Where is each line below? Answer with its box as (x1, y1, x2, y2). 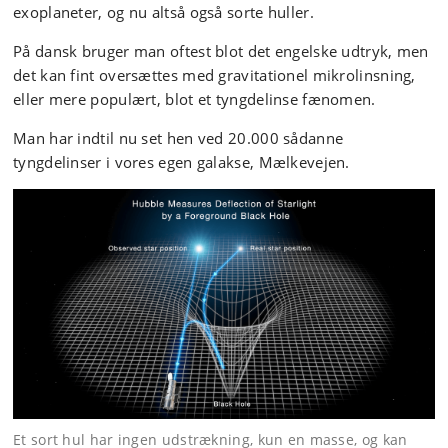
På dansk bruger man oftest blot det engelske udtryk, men (13, 41, 429, 61)
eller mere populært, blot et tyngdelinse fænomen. (13, 89, 376, 109)
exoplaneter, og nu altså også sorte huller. (13, 2, 314, 22)
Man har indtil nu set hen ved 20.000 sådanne (13, 128, 344, 148)
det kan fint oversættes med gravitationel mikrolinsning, (13, 65, 416, 85)
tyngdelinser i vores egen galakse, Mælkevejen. (13, 152, 350, 172)
